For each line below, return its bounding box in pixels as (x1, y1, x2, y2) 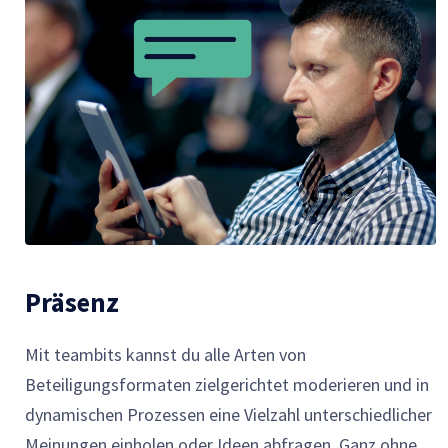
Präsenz (25, 284, 119, 319)
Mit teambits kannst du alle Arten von (25, 342, 306, 366)
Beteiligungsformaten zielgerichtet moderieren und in (25, 372, 429, 396)
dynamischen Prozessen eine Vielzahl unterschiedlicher (25, 402, 432, 426)
